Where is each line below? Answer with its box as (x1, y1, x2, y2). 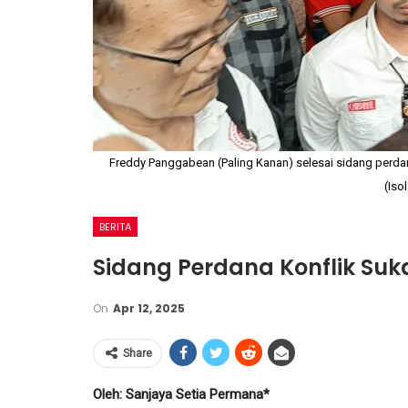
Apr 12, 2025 (113, 301, 185, 316)
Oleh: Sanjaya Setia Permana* (93, 386, 270, 403)
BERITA (99, 219, 131, 234)
